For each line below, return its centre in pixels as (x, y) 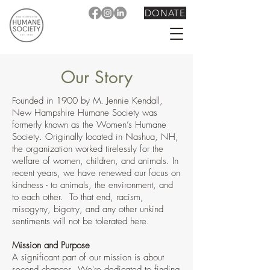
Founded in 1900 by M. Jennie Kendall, (87, 101)
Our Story (96, 77)
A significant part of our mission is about (88, 257)
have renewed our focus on (127, 173)
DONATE (165, 13)
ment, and (154, 185)
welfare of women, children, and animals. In (95, 161)
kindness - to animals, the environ (74, 185)
